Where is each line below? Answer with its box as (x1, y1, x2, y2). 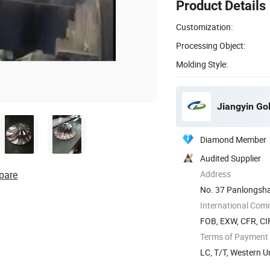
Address (200, 168, 231, 180)
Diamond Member (200, 133, 266, 145)
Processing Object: (176, 39, 245, 51)
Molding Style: (176, 58, 228, 70)
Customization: (176, 20, 233, 33)
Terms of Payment (200, 230, 268, 242)
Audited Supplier (200, 152, 261, 164)
